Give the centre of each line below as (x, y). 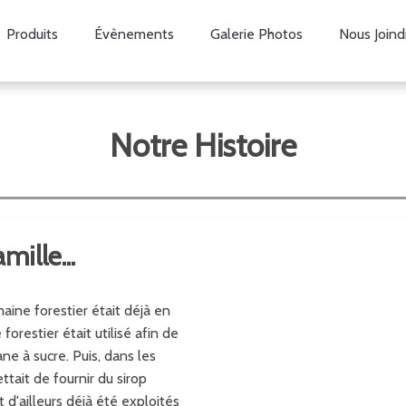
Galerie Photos (256, 34)
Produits (32, 34)
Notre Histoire (203, 145)
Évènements (134, 34)
